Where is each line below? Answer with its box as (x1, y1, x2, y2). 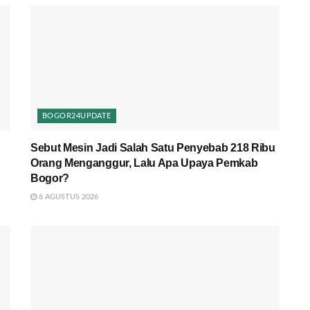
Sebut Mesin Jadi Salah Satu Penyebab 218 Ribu (30, 141, 275, 154)
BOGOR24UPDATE (42, 111, 111, 120)
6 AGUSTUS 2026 (37, 192, 98, 201)
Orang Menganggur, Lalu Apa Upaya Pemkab (30, 156, 258, 169)
